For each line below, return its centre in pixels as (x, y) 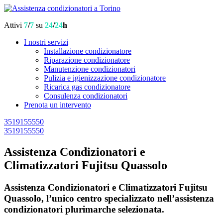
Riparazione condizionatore (87, 60)
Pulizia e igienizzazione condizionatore (105, 78)
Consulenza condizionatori (86, 96)
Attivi (14, 25)
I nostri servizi (46, 42)
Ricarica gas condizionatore (87, 87)
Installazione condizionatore (88, 51)
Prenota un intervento (57, 105)
